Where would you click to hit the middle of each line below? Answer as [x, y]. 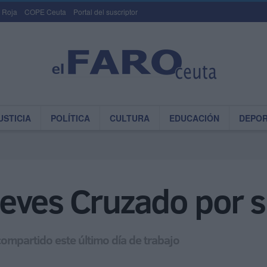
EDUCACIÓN [194, 118]
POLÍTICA [70, 118]
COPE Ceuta [45, 12]
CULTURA [130, 118]
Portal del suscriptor [105, 12]
